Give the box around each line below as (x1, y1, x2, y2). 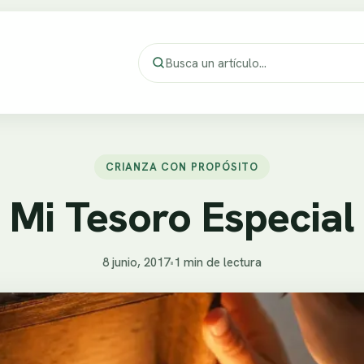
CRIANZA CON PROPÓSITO (106, 160, 258, 175)
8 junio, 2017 (102, 254, 170, 271)
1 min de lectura (174, 254, 262, 271)
